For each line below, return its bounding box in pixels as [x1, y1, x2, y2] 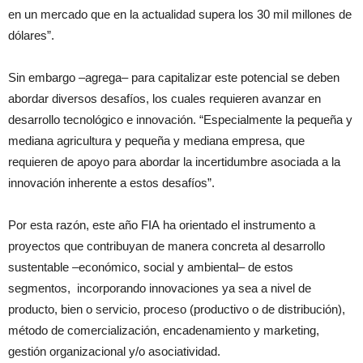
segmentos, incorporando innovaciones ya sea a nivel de [8, 281, 311, 295]
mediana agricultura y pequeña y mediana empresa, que [8, 134, 305, 147]
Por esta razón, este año [8, 218, 141, 232]
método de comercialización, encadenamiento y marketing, [8, 323, 319, 337]
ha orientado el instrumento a [160, 218, 315, 232]
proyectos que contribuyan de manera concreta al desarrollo [8, 239, 325, 253]
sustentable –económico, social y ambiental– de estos [8, 260, 293, 274]
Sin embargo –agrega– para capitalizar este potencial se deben [8, 70, 340, 84]
